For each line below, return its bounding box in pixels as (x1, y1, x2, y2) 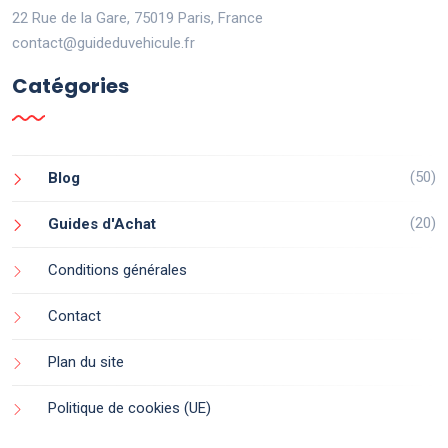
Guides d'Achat (48, 215, 156, 234)
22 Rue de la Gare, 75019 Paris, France (12, 9, 263, 28)
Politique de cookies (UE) (48, 399, 211, 418)
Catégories (12, 72, 129, 101)
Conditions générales (48, 261, 187, 280)
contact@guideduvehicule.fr (12, 34, 195, 53)
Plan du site (48, 353, 124, 372)
